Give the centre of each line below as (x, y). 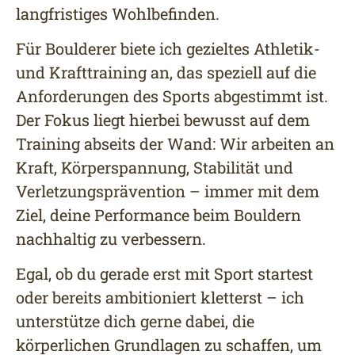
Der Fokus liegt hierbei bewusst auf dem (163, 120)
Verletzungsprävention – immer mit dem (168, 191)
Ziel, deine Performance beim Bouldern (158, 215)
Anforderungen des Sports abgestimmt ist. (172, 96)
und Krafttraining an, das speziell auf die (166, 73)
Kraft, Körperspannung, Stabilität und (155, 168)
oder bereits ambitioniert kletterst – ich (160, 298)
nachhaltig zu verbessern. (111, 239)
